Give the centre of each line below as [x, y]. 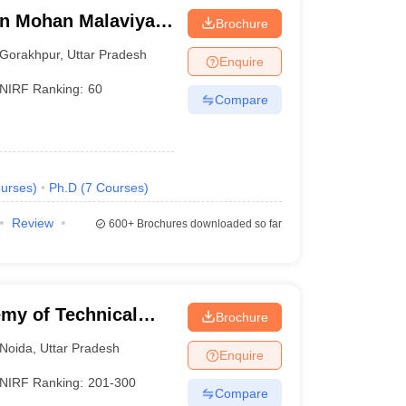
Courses [120, 188]
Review [32, 223]
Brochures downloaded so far [208, 224]
